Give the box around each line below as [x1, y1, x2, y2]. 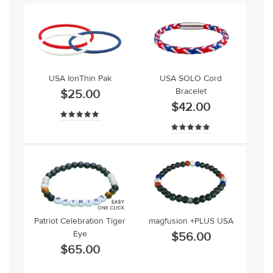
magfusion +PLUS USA [148, 216, 233, 227]
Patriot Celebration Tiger [34, 216, 126, 227]
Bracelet [175, 86, 207, 97]
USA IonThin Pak [48, 73, 112, 85]
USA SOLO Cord [160, 73, 222, 85]
